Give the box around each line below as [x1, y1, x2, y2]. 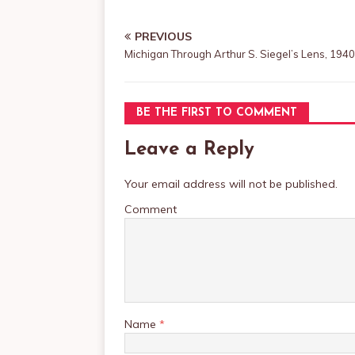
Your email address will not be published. [124, 177, 338, 191]
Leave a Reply [124, 140, 254, 159]
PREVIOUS [135, 29, 192, 44]
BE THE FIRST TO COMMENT [136, 107, 297, 119]
